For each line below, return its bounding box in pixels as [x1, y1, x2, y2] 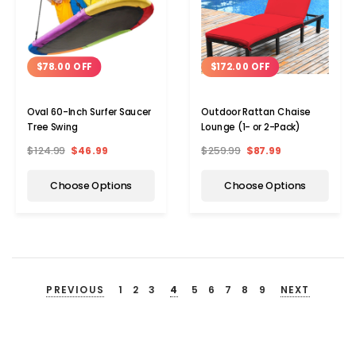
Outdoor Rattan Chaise [201, 106, 311, 119]
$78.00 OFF [36, 60, 92, 74]
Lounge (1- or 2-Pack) [201, 121, 300, 134]
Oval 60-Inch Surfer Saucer [27, 106, 152, 119]
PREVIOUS [46, 283, 104, 296]
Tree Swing [27, 121, 78, 134]
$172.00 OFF [210, 60, 270, 74]
